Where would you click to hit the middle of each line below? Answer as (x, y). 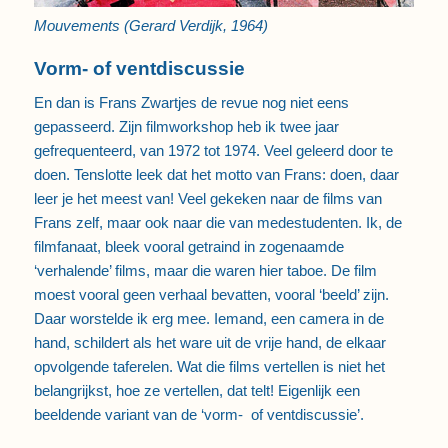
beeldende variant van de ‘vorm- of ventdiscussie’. (198, 414)
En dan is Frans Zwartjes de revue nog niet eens (191, 102)
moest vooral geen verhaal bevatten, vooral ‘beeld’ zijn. (211, 294)
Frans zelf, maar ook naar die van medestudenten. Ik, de (217, 222)
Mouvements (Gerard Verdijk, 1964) (150, 26)
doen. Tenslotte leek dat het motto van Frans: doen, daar (216, 174)
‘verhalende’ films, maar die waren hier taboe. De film (205, 270)
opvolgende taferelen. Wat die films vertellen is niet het (209, 366)
